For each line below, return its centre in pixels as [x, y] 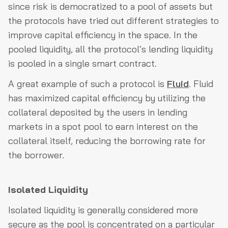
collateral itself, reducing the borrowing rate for [107, 141]
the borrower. [36, 155]
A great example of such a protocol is [88, 84]
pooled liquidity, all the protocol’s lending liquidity [110, 49]
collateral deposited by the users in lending [98, 112]
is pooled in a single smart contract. [82, 64]
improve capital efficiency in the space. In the [103, 35]
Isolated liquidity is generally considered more [103, 210]
